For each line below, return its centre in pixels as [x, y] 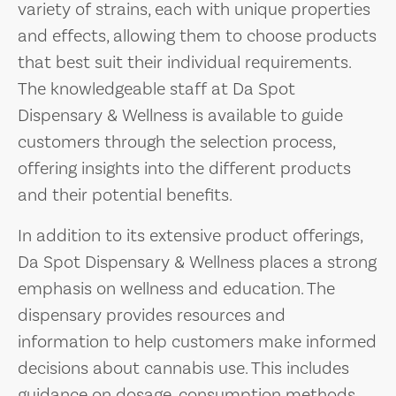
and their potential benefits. [125, 194]
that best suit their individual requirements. [184, 62]
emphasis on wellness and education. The [176, 288]
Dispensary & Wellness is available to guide [180, 115]
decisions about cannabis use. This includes [183, 368]
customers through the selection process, [176, 141]
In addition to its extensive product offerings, [190, 235]
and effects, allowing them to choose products [197, 35]
